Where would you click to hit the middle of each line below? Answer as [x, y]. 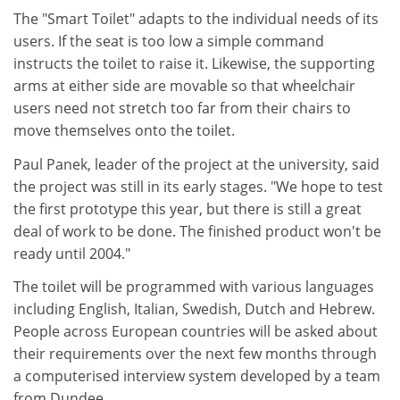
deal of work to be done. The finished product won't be [197, 231]
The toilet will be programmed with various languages [194, 287]
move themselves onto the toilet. [124, 130]
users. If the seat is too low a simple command [169, 41]
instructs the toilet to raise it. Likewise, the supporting [194, 63]
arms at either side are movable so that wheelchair [184, 86]
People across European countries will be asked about [196, 331]
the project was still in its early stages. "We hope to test [198, 186]
